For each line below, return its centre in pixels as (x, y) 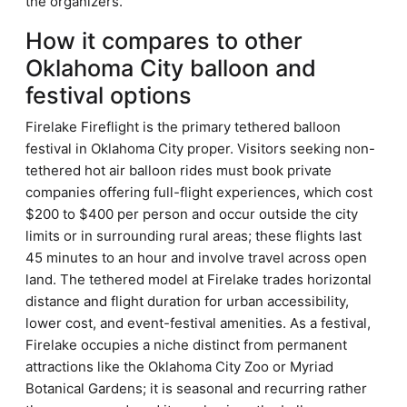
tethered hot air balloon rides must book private (179, 170)
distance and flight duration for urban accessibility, (187, 301)
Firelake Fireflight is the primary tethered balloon (183, 127)
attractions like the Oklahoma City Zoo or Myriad (179, 367)
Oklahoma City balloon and (171, 68)
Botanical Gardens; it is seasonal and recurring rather (196, 388)
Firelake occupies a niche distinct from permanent (186, 345)
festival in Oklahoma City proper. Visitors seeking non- (200, 149)
